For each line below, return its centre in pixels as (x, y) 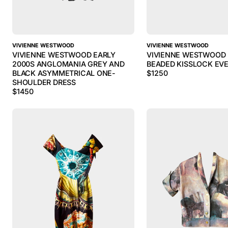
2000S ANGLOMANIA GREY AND (68, 64)
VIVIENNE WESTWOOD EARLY (64, 55)
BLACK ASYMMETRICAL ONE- (64, 73)
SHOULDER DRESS (44, 82)
